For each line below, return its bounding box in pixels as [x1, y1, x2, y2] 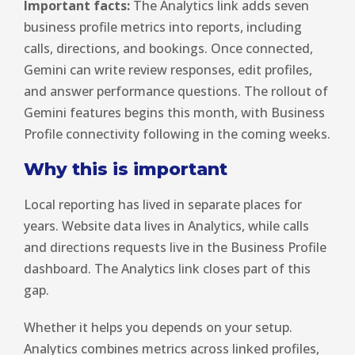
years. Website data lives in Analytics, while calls [24, 217, 309, 235]
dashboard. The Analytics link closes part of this [24, 260, 311, 278]
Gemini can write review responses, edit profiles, [24, 61, 312, 79]
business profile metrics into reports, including [24, 18, 302, 36]
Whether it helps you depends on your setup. [24, 319, 292, 337]
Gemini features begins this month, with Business [24, 104, 325, 122]
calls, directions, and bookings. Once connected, [24, 40, 313, 58]
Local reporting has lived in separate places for [24, 196, 302, 214]
